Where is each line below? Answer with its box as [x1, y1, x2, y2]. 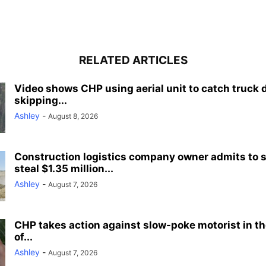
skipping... [14, 94, 67, 106]
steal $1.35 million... [14, 162, 113, 175]
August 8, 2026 [48, 111, 98, 121]
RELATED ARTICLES [78, 53, 188, 67]
